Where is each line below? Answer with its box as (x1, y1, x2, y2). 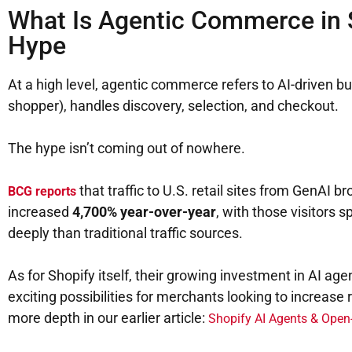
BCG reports (8, 184, 76, 200)
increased (8, 203, 72, 221)
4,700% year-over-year (72, 203, 216, 221)
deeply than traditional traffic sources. (8, 225, 243, 242)
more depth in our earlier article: (8, 310, 208, 327)
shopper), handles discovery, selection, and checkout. (8, 97, 339, 115)
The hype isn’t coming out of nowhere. (8, 140, 245, 157)
